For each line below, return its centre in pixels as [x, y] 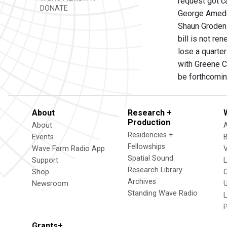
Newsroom [50, 184]
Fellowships [146, 147]
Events [43, 137]
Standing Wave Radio [163, 193]
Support [45, 160]
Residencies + [150, 135]
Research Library [155, 170]
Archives [142, 182]
